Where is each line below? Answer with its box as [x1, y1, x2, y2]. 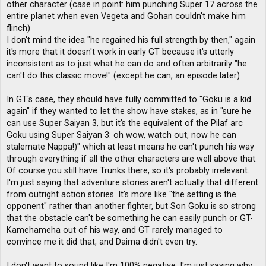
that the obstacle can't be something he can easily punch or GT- [7, 213, 253, 223]
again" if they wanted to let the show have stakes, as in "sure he [7, 106, 251, 116]
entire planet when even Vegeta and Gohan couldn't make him [7, 11, 246, 21]
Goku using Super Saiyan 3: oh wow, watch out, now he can [7, 129, 236, 140]
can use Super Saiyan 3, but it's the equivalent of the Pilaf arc [7, 118, 243, 128]
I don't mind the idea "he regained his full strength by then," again [7, 34, 255, 45]
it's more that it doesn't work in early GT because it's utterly [7, 46, 234, 57]
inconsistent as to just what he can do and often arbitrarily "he [7, 58, 247, 69]
